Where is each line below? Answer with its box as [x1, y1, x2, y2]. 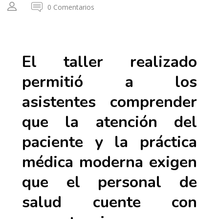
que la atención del [22, 111, 197, 133]
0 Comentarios [47, 2, 94, 12]
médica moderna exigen [22, 152, 197, 173]
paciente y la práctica [22, 131, 197, 153]
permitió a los [22, 71, 197, 93]
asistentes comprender [22, 91, 197, 113]
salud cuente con [22, 192, 197, 213]
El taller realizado [22, 51, 197, 73]
